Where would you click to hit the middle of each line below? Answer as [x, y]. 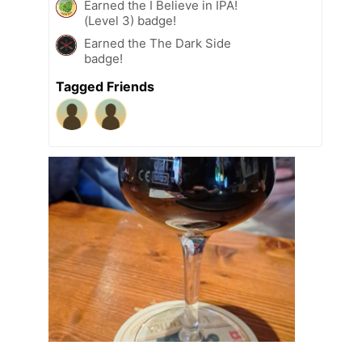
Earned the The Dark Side [158, 43]
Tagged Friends [105, 86]
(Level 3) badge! [130, 20]
